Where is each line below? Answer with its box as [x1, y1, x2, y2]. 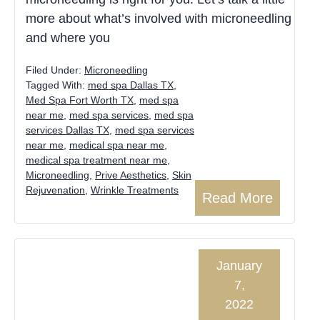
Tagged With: [26, 79, 88, 91]
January [216, 259, 262, 274]
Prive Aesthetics [95, 169, 166, 181]
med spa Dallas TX [88, 79, 174, 91]
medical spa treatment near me [26, 154, 167, 166]
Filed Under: [26, 64, 84, 76]
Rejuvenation [26, 184, 85, 196]
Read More [202, 190, 273, 206]
